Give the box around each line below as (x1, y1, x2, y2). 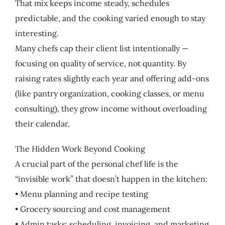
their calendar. (15, 118, 70, 129)
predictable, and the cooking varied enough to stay (15, 13, 205, 23)
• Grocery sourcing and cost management (15, 203, 170, 214)
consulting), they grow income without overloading (15, 103, 207, 114)
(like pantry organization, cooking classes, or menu (15, 88, 204, 98)
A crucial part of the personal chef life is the (15, 158, 178, 169)
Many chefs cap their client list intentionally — (15, 43, 188, 53)
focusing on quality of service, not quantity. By (15, 58, 186, 68)
